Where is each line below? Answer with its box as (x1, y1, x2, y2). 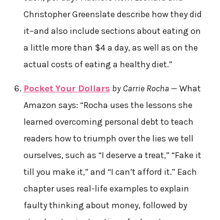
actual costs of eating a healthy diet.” (23, 58, 172, 70)
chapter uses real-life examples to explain (23, 183, 189, 194)
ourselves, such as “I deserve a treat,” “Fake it (23, 149, 201, 161)
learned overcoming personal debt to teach (23, 116, 193, 127)
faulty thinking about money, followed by (23, 199, 187, 211)
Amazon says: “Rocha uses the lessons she (23, 99, 192, 110)
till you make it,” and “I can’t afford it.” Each (23, 166, 197, 177)
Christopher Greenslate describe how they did (23, 8, 202, 20)
